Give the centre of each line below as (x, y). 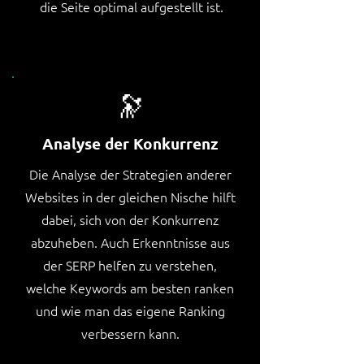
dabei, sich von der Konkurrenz (130, 219)
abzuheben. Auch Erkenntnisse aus (130, 242)
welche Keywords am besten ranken (130, 288)
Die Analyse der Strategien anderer (130, 174)
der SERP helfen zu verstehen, (130, 265)
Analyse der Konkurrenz (130, 143)
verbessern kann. (130, 333)
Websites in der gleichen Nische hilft (130, 197)
